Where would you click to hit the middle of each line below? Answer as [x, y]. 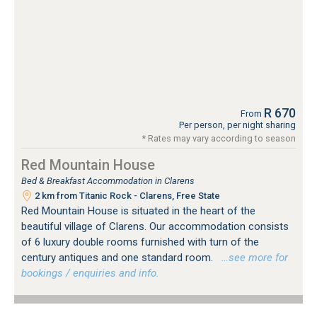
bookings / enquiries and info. [90, 273]
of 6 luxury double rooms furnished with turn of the [140, 242]
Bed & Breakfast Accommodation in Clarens [108, 180]
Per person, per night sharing [237, 125]
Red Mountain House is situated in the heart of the [138, 211]
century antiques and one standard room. [119, 257]
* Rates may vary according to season [219, 138]
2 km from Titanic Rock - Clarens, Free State [126, 195]
